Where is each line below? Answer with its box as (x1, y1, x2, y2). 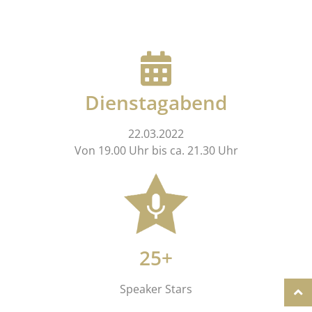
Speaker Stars (120, 281, 192, 297)
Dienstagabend (85, 89, 227, 116)
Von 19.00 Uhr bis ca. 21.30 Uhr (74, 143, 238, 159)
